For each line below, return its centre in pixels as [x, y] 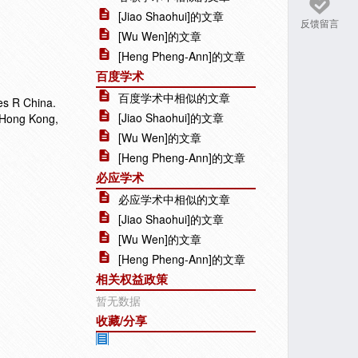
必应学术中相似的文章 [174, 199]
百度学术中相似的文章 [174, 97]
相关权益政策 [132, 279]
